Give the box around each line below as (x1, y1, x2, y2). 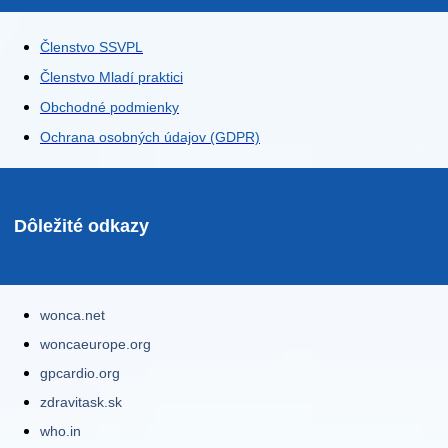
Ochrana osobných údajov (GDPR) (40, 129, 260, 146)
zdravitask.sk (40, 394, 122, 411)
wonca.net (40, 307, 105, 324)
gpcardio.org (40, 365, 120, 382)
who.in (40, 423, 81, 440)
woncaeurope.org (40, 336, 151, 353)
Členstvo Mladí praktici (40, 69, 183, 86)
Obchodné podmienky (40, 99, 179, 116)
